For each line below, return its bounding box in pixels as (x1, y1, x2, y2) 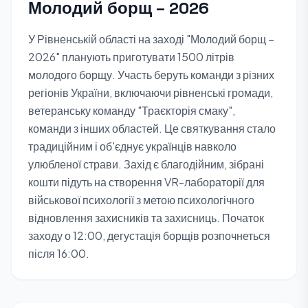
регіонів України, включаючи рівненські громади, (28, 85, 273, 100)
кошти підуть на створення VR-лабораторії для (28, 175, 265, 189)
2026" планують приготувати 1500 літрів (28, 49, 234, 64)
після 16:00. (28, 246, 89, 261)
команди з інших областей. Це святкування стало (28, 121, 276, 135)
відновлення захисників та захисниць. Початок (28, 210, 264, 225)
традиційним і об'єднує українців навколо (28, 139, 236, 153)
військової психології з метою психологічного (28, 192, 254, 207)
